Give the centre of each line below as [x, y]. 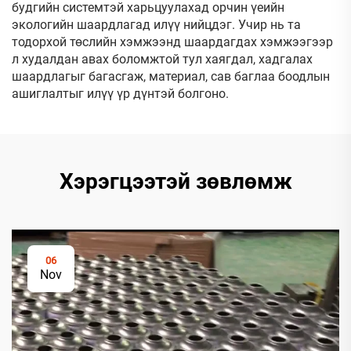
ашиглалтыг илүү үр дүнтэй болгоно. [120, 94]
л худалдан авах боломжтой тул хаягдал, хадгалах [162, 59]
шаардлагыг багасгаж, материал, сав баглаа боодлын [171, 76]
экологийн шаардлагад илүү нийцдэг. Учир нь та [156, 25]
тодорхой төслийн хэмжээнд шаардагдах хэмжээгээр [172, 42]
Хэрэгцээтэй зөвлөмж [175, 181]
